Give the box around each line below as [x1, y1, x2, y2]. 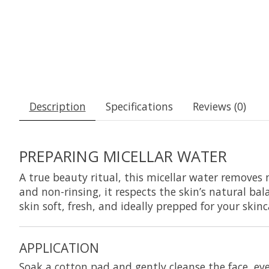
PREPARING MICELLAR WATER [19, 146, 227, 167]
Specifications [105, 99, 173, 114]
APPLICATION [19, 238, 99, 256]
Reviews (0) [192, 99, 246, 114]
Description [29, 99, 86, 114]
